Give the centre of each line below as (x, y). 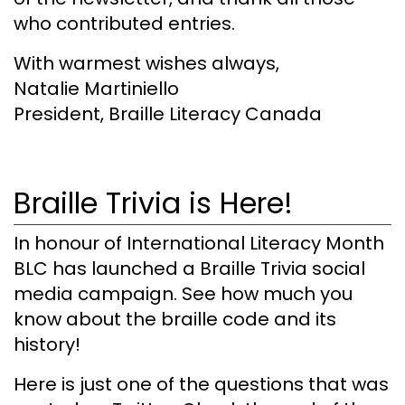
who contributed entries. (124, 23)
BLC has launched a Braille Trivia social (189, 269)
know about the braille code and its (175, 320)
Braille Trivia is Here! (153, 202)
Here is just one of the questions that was (201, 385)
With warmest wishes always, (146, 63)
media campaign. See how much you (183, 294)
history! (47, 345)
